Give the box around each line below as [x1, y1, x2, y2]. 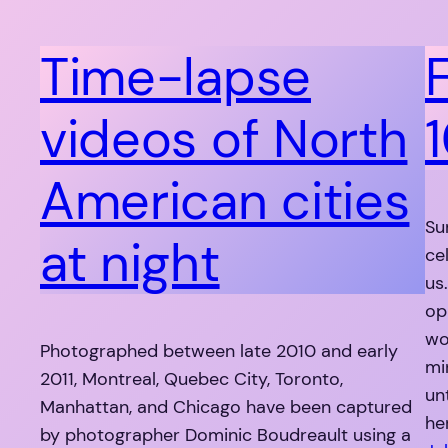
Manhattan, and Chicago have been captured [40, 395, 412, 420]
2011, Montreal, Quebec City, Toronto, [40, 367, 343, 392]
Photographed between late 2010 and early [40, 339, 398, 364]
